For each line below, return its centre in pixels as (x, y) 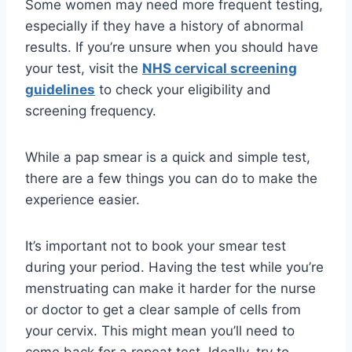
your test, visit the (84, 68)
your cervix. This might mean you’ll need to (160, 331)
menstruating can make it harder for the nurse (170, 288)
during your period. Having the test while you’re (174, 267)
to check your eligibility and (183, 90)
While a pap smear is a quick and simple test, (168, 157)
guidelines (60, 90)
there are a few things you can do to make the (171, 178)
